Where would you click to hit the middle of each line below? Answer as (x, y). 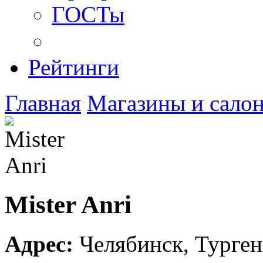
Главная (43, 103)
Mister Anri (68, 204)
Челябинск (131, 244)
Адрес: (39, 244)
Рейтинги (74, 67)
